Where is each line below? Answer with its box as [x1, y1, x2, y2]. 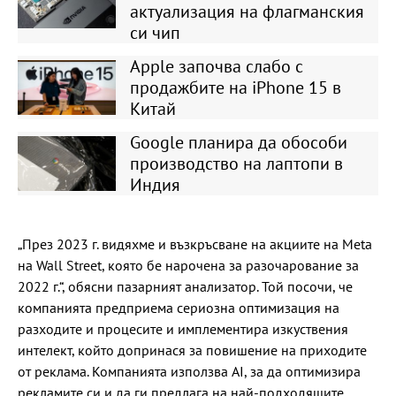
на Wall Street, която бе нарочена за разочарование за [18, 256, 359, 274]
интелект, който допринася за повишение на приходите [18, 341, 367, 359]
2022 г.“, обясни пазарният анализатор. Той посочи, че [18, 278, 353, 295]
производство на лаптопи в [129, 152, 343, 175]
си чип [129, 21, 180, 44]
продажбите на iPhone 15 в [129, 76, 341, 99]
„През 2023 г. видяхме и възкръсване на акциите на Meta [18, 235, 372, 253]
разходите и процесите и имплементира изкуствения [18, 320, 348, 338]
